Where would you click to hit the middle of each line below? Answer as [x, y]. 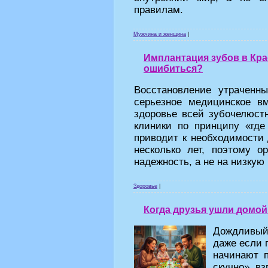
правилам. [159, 10]
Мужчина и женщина [160, 34]
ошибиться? [173, 68]
